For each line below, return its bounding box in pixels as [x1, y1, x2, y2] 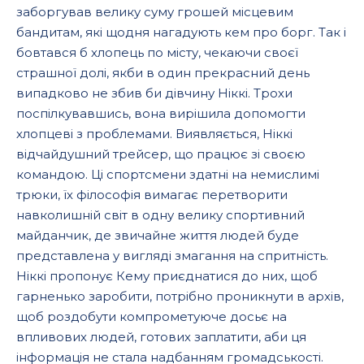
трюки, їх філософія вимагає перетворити [16, 187, 288, 202]
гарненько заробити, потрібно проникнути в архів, [16, 288, 344, 304]
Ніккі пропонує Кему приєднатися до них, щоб [16, 268, 318, 284]
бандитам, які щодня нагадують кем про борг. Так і [16, 24, 346, 40]
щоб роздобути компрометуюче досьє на [16, 309, 287, 324]
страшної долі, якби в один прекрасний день [16, 65, 310, 80]
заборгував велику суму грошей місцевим [16, 4, 293, 19]
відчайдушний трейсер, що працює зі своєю [16, 146, 305, 162]
